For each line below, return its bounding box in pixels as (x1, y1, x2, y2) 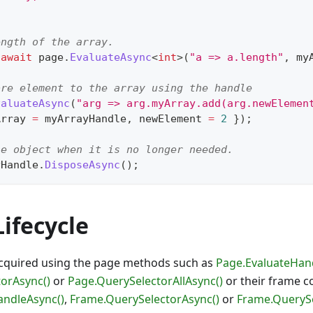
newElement (133, 112, 208, 126)
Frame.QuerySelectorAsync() (70, 291, 219, 307)
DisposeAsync (45, 159, 120, 172)
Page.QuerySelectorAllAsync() (68, 273, 223, 289)
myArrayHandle (38, 112, 126, 126)
